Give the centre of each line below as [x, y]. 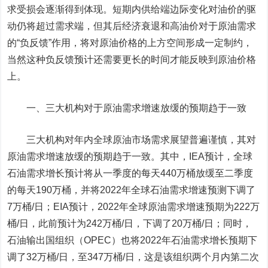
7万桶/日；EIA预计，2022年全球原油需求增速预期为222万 [134, 207]
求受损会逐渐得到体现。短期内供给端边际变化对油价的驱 [132, 9]
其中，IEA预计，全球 [207, 156]
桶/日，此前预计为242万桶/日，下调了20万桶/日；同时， [130, 223]
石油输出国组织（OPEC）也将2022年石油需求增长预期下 [133, 240]
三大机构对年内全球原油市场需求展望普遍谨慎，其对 [141, 140]
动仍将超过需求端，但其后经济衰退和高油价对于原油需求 [132, 26]
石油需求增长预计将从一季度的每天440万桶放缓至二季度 [130, 173]
